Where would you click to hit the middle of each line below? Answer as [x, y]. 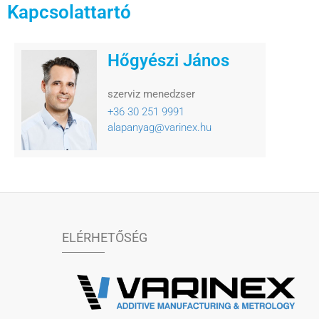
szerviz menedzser [152, 94]
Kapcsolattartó [69, 12]
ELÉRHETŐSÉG [105, 238]
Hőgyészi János [169, 61]
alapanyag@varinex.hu [160, 128]
